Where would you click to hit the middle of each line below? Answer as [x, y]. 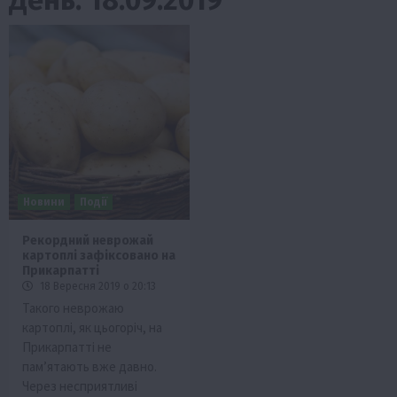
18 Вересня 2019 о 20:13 [97, 286]
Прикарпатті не [67, 346]
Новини [44, 202]
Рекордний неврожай [88, 240]
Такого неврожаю [73, 307]
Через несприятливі [80, 385]
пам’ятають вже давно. [90, 366]
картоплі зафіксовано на [99, 255]
